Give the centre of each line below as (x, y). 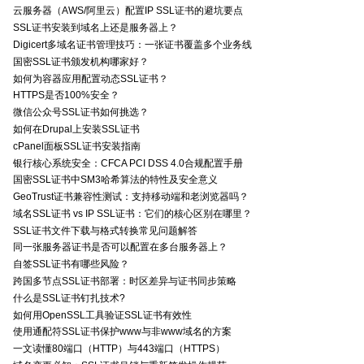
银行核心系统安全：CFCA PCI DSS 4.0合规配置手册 (128, 163)
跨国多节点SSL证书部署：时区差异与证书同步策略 (125, 281)
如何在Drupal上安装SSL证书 (76, 129)
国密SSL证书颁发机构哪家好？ (81, 61)
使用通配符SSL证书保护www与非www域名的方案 (122, 332)
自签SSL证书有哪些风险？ (71, 264)
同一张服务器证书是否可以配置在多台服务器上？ (120, 247)
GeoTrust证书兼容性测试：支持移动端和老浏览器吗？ (131, 197)
